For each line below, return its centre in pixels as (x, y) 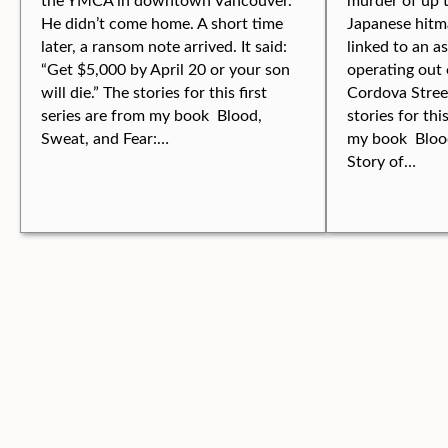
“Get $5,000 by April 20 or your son (165, 68)
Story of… (381, 160)
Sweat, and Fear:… (105, 137)
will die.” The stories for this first (154, 91)
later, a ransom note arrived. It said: (164, 45)
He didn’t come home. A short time (162, 22)
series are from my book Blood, (151, 114)
